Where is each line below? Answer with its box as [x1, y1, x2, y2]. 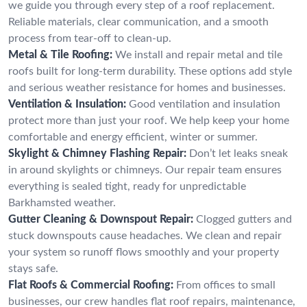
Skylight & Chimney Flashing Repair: [8, 147, 186, 159]
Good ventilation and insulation [129, 98, 280, 110]
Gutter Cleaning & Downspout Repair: [8, 213, 193, 225]
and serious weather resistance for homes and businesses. [8, 82, 286, 93]
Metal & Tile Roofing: [8, 49, 112, 60]
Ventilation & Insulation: [8, 98, 126, 110]
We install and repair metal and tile [115, 49, 282, 60]
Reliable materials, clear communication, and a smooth [8, 16, 269, 27]
